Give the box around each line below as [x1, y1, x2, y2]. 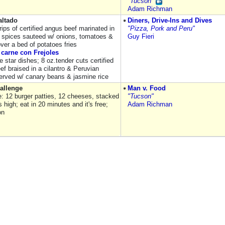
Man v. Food [128, 84, 166, 92]
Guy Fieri [128, 33, 154, 40]
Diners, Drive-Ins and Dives [128, 17, 212, 24]
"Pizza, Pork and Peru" [128, 25, 195, 32]
